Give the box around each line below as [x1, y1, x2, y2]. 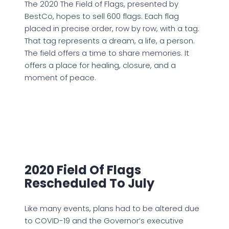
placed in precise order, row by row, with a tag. [25, 23, 199, 34]
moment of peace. [25, 72, 96, 83]
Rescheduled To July [25, 175, 154, 192]
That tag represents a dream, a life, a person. [25, 35, 195, 47]
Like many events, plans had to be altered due [25, 203, 199, 214]
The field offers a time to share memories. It [25, 48, 189, 59]
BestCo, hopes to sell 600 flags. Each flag [25, 11, 179, 22]
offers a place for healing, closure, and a [25, 60, 176, 71]
